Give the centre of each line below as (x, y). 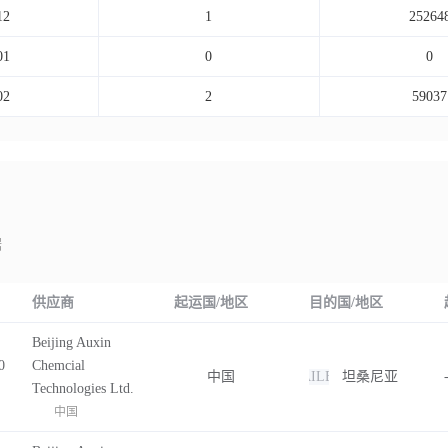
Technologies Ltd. (82, 388)
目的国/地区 (345, 302)
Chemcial (58, 365)
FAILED (318, 376)
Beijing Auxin (71, 342)
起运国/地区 (210, 302)
